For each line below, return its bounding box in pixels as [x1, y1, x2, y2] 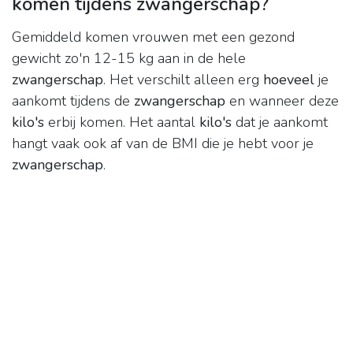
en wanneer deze [225, 91, 339, 111]
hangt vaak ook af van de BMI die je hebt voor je [12, 134, 314, 154]
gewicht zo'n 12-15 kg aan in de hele [12, 49, 246, 69]
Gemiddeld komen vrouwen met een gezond [12, 28, 295, 47]
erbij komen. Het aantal [44, 113, 199, 132]
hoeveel [263, 70, 314, 90]
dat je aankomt [232, 113, 328, 132]
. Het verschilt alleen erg [103, 70, 263, 90]
